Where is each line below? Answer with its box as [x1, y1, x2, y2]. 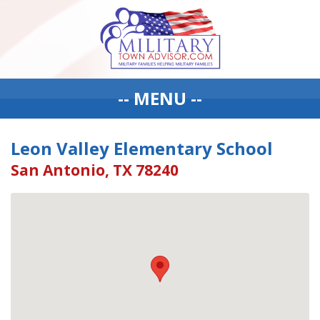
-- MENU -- [118, 86, 202, 110]
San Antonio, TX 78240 [11, 160, 179, 180]
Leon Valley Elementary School [11, 136, 273, 160]
